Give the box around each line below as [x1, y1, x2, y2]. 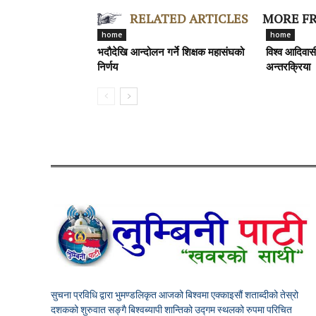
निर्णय [97, 63, 118, 73]
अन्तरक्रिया [266, 63, 310, 73]
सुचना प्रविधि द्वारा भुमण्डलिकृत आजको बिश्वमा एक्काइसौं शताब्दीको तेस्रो [51, 287, 298, 301]
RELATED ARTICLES [130, 10, 248, 27]
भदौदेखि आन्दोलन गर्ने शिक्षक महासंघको [97, 48, 244, 59]
